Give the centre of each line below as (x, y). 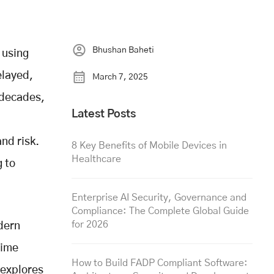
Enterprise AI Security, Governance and (159, 198)
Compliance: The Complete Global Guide (160, 211)
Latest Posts (104, 115)
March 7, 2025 (120, 77)
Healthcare (96, 159)
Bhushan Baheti (123, 50)
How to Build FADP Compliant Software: (160, 263)
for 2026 (90, 225)
